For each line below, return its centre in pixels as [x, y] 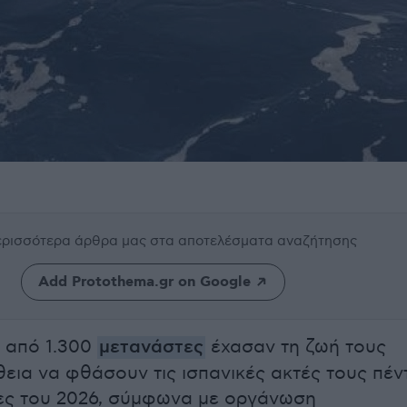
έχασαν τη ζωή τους [296, 347]
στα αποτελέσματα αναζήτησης [253, 241]
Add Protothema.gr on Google [144, 282]
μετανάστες [151, 347]
